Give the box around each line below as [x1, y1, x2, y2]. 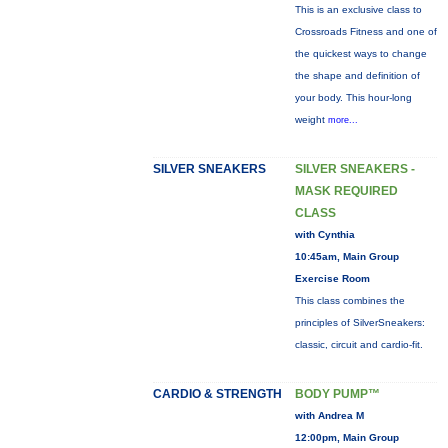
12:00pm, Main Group [294, 432, 399, 443]
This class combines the [294, 295, 405, 306]
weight [294, 114, 328, 125]
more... [327, 115, 358, 125]
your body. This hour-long [294, 92, 412, 103]
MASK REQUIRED [294, 184, 398, 198]
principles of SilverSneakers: [294, 317, 425, 328]
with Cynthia [294, 229, 355, 240]
